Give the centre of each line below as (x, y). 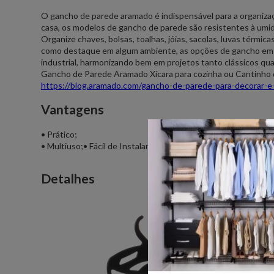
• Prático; (59, 135)
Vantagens (72, 109)
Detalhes (68, 179)
